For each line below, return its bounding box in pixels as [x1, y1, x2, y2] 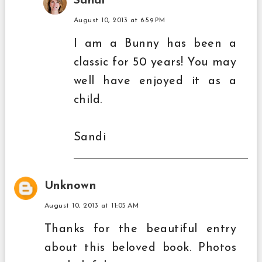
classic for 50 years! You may [73, 56, 237, 68]
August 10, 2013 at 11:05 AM [44, 202, 139, 209]
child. [73, 94, 102, 106]
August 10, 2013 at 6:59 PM [73, 16, 166, 24]
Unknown [44, 180, 96, 192]
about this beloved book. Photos [44, 242, 237, 254]
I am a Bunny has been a [73, 37, 237, 50]
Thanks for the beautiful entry [44, 223, 237, 235]
